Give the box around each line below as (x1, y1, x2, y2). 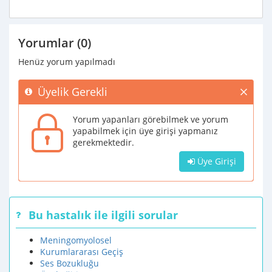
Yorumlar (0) (18, 35, 91, 51)
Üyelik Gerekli (38, 84, 107, 99)
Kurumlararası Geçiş (40, 246, 123, 257)
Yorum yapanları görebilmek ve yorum (73, 114, 228, 125)
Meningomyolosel (40, 234, 112, 246)
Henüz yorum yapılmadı (18, 56, 115, 67)
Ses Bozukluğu (40, 257, 99, 269)
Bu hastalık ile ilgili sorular (29, 208, 178, 222)
